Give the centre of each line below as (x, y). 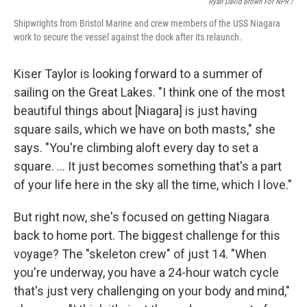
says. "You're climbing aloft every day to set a (136, 148)
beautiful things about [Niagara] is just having (135, 111)
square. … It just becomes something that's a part (148, 167)
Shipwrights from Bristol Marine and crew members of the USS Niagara (147, 24)
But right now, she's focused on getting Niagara (142, 217)
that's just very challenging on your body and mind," (152, 291)
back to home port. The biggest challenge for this (147, 236)
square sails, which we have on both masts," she (145, 130)
